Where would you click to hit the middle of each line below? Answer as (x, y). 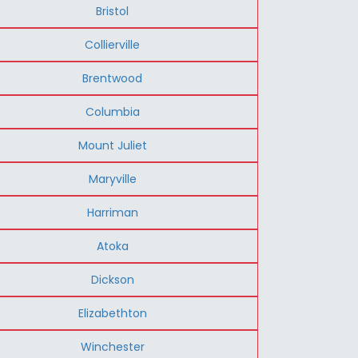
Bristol (113, 11)
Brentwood (113, 78)
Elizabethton (112, 313)
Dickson (112, 279)
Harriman (112, 212)
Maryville (112, 179)
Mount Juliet (112, 145)
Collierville (113, 44)
